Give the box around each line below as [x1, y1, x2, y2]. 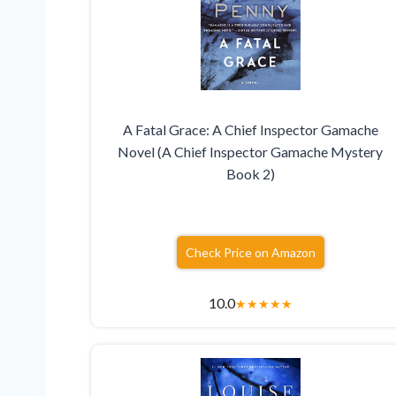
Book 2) [225, 165, 275, 183]
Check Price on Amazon [185, 245, 316, 261]
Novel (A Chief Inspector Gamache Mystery [118, 143, 384, 161]
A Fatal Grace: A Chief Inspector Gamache [122, 121, 378, 139]
